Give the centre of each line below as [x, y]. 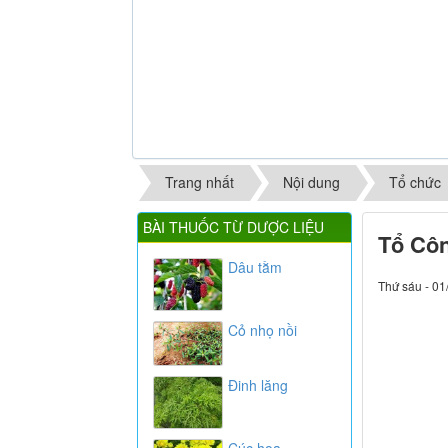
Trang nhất [199, 182]
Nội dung [311, 182]
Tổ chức [415, 182]
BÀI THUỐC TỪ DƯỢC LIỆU [233, 226]
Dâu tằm [255, 266]
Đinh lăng [258, 384]
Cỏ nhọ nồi [262, 329]
